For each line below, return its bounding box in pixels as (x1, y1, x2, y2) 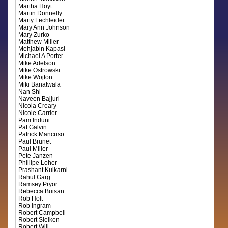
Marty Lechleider (18, 17, 65, 24)
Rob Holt (18, 195, 43, 202)
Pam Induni (18, 117, 50, 124)
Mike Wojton (18, 74, 53, 81)
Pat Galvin (18, 124, 47, 131)
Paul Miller (18, 145, 48, 152)
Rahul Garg (18, 174, 51, 181)
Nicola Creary (18, 102, 57, 109)
